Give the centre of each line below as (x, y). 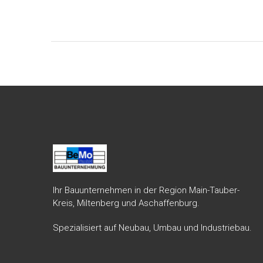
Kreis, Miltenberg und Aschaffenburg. (126, 203)
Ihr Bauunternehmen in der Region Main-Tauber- (146, 190)
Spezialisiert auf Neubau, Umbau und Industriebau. (152, 228)
